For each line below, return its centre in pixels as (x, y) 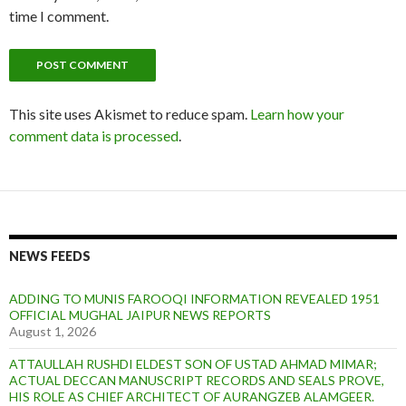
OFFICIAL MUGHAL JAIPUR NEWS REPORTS (140, 314)
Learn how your (297, 113)
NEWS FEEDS (50, 256)
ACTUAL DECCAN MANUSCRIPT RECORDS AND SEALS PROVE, (197, 380)
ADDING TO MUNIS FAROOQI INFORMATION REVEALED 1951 (194, 298)
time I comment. (59, 15)
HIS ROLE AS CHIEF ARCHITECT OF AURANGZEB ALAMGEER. (192, 396)
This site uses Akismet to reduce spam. (130, 113)
